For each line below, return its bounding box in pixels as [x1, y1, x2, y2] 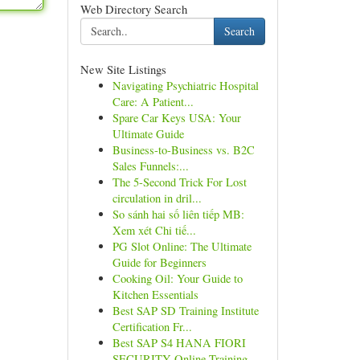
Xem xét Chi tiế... [112, 223, 196, 238]
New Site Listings [80, 61, 166, 77]
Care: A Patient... [112, 94, 194, 109]
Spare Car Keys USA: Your [112, 110, 241, 125]
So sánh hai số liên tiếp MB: [112, 207, 244, 222]
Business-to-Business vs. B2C [112, 142, 255, 157]
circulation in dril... [112, 190, 202, 206]
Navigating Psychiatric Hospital [112, 78, 259, 93]
